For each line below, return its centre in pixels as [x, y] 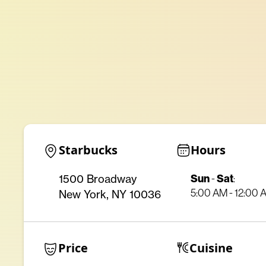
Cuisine [211, 248]
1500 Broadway [98, 179]
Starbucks [88, 150]
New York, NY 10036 [110, 195]
